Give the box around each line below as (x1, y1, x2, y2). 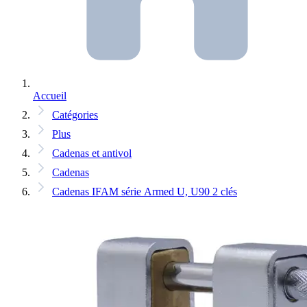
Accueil (33, 90, 66, 102)
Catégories (52, 109, 98, 121)
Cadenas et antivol (52, 147, 132, 160)
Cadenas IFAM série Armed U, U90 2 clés (52, 186, 237, 198)
